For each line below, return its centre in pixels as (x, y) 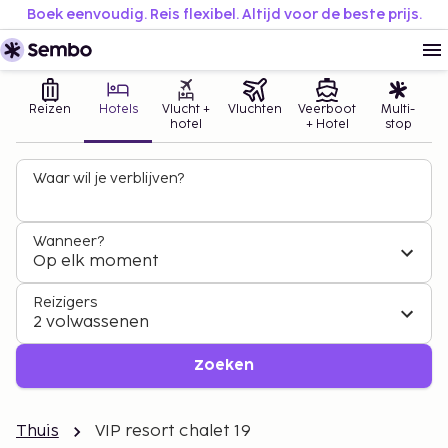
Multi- (398, 109)
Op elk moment (96, 261)
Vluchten (255, 109)
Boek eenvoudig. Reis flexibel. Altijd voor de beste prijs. (224, 14)
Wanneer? (68, 241)
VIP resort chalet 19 (172, 431)
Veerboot (327, 109)
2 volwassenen (91, 322)
